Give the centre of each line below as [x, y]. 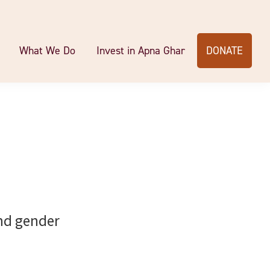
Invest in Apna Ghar [141, 51]
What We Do [47, 51]
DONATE [224, 51]
